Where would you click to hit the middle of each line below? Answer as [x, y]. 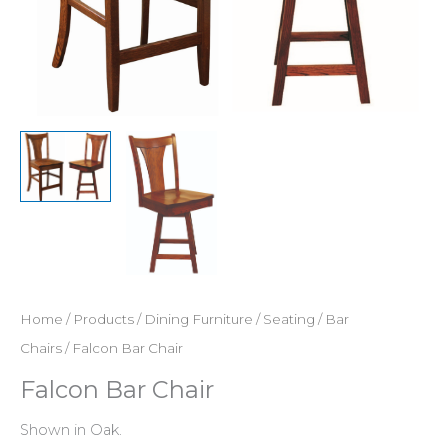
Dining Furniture [198, 318]
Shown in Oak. [71, 429]
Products [103, 318]
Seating [289, 318]
